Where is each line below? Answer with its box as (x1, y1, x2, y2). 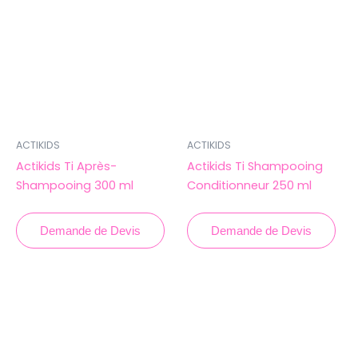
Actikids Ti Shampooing (187, 158, 323, 175)
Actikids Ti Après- (16, 158, 117, 175)
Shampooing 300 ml (16, 177, 133, 194)
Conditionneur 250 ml (187, 177, 312, 194)
